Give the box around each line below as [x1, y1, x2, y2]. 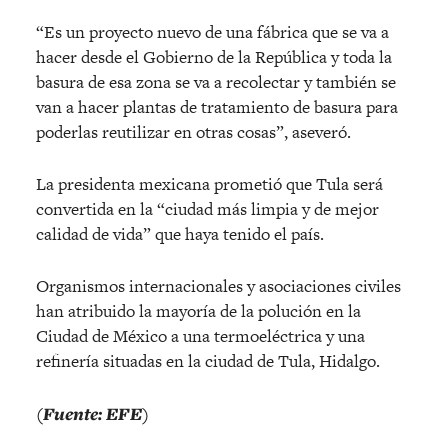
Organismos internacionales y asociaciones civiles [36, 273, 401, 298]
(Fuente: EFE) [36, 401, 149, 425]
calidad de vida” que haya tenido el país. [36, 221, 324, 246]
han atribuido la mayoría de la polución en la [36, 298, 361, 323]
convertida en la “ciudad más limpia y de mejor [36, 196, 379, 221]
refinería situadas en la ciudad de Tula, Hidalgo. [36, 348, 380, 373]
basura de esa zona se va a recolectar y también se [36, 69, 396, 94]
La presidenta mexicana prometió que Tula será [36, 171, 383, 196]
